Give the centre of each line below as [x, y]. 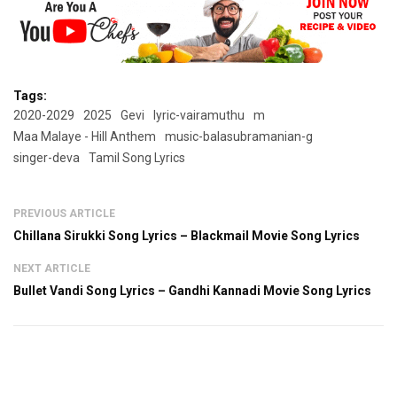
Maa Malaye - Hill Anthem [85, 137]
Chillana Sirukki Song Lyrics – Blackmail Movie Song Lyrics [187, 236]
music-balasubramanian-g [239, 137]
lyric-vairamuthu [199, 116]
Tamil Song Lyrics [137, 158]
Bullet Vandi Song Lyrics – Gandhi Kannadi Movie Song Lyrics [192, 291]
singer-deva [47, 158]
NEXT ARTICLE [52, 269]
